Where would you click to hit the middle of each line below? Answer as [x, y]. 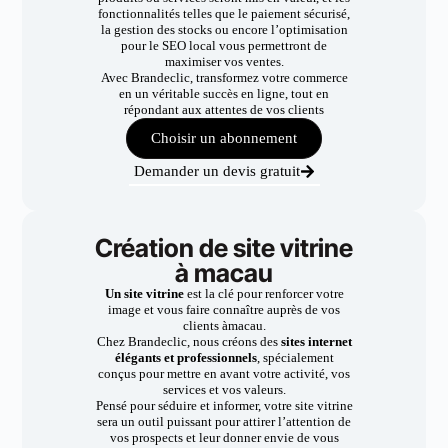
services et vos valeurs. [224, 389]
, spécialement [295, 357]
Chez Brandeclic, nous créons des [187, 341]
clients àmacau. [224, 325]
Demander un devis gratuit [216, 171]
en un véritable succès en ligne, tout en [224, 93]
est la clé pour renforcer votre [263, 293]
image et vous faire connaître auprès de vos [224, 309]
